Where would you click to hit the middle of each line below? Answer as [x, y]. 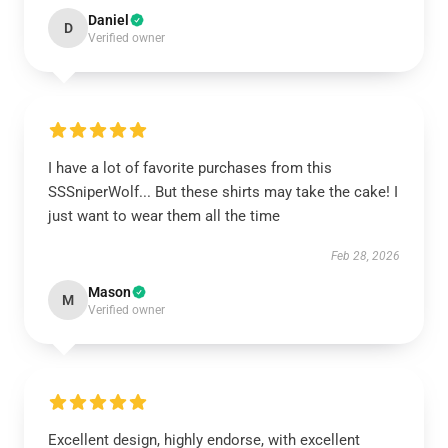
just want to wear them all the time [164, 216]
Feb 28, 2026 [365, 256]
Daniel [108, 20]
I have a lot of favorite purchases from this [190, 168]
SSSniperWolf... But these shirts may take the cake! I [223, 192]
